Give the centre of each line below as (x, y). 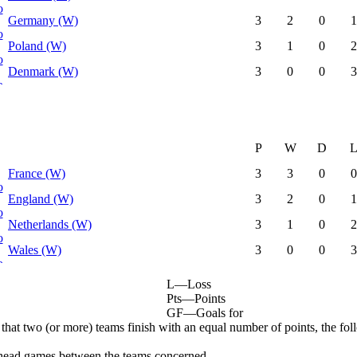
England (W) (41, 198)
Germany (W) (43, 20)
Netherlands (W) (50, 224)
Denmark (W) (43, 71)
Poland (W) (37, 45)
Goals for (220, 312)
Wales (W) (35, 249)
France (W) (37, 173)
